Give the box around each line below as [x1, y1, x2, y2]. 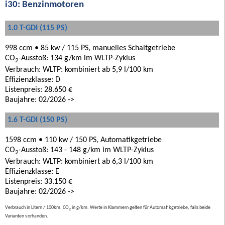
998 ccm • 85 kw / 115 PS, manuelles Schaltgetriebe [5, 44, 175, 52]
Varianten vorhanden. [5, 213, 48, 219]
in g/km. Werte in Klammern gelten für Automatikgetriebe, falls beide [71, 204, 210, 210]
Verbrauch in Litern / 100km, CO [5, 204, 69, 210]
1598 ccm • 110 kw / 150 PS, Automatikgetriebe [5, 136, 162, 144]
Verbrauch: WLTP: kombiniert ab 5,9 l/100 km [5, 65, 153, 74]
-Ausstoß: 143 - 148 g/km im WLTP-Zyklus [19, 146, 154, 154]
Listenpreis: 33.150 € [5, 177, 72, 186]
